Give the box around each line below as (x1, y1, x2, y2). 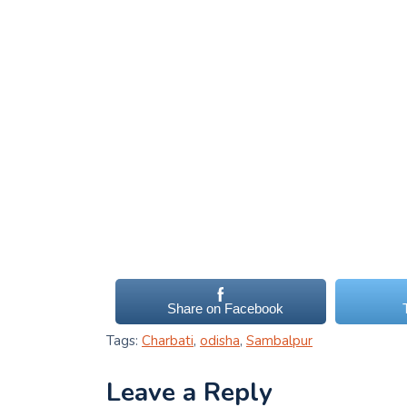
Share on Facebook (167, 301, 284, 317)
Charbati (142, 332, 194, 351)
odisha (200, 332, 240, 351)
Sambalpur (246, 332, 313, 351)
